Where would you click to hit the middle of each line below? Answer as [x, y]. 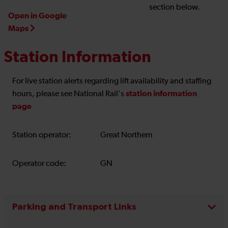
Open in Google [37, 16]
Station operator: [42, 136]
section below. [175, 8]
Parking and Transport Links [74, 208]
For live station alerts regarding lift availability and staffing [112, 82]
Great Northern [126, 136]
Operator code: [39, 164]
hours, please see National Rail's [69, 94]
